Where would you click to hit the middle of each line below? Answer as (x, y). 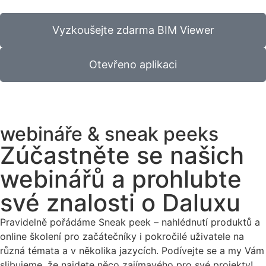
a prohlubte (173, 179)
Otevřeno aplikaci (133, 65)
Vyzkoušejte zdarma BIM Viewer (133, 30)
